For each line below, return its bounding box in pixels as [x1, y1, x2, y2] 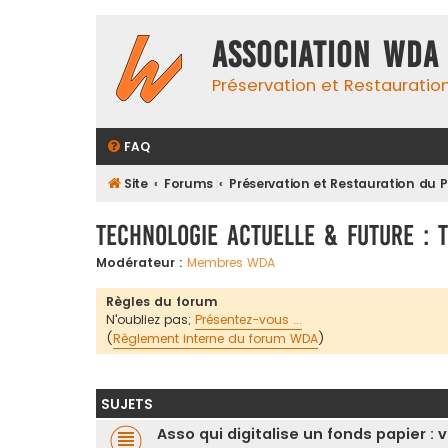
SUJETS [101, 395, 153, 415]
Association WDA [212, 35, 439, 75]
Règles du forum [106, 293, 218, 311]
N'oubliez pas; [106, 311, 195, 329]
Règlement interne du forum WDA [113, 330, 318, 348]
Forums [163, 175, 214, 192]
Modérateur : [96, 253, 183, 271]
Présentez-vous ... [195, 311, 302, 329]
